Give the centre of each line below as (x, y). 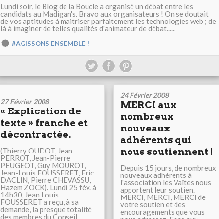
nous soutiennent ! (167, 152)
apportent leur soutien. (157, 190)
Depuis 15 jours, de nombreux (168, 168)
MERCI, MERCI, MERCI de (163, 197)
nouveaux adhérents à (156, 175)
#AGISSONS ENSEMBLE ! (51, 44)
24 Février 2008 (144, 95)
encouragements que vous (163, 212)
